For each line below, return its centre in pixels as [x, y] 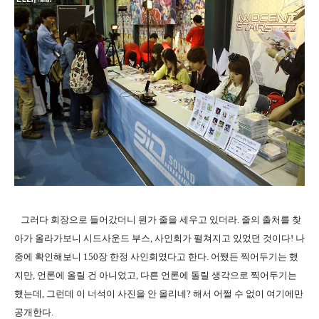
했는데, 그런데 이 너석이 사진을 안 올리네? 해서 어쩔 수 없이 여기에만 [159, 293]
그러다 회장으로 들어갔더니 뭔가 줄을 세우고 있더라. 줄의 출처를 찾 [158, 219]
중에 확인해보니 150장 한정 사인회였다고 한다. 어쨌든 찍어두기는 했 [156, 256]
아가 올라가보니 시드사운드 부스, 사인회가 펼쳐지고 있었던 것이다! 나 [159, 238]
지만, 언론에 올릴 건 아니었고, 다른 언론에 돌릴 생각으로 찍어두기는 [156, 275]
